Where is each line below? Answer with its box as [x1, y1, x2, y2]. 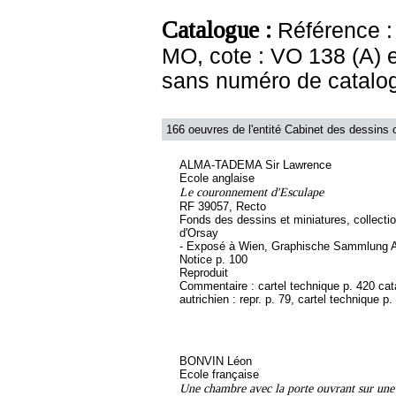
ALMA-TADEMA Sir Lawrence [179, 158, 331, 171]
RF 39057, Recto [179, 200, 266, 213]
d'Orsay [179, 226, 218, 240]
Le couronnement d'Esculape [179, 185, 324, 199]
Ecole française [179, 368, 259, 381]
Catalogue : [162, 17, 278, 43]
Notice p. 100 [179, 253, 247, 266]
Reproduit [179, 266, 228, 279]
